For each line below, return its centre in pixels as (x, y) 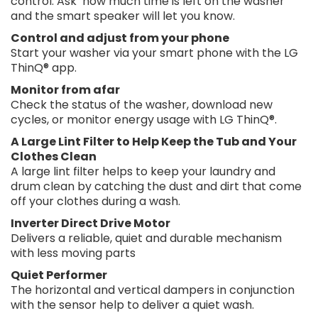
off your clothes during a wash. (95, 201)
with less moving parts (73, 253)
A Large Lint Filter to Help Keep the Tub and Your (154, 141)
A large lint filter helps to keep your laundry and (143, 171)
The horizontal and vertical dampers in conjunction (153, 290)
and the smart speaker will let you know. (123, 16)
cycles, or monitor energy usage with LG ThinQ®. (144, 119)
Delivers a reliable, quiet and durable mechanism (146, 238)
